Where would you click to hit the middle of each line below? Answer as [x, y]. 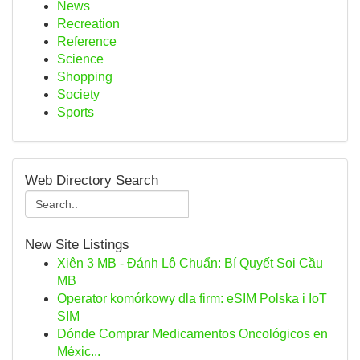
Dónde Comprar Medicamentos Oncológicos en [192, 334]
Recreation [88, 24]
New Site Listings [77, 245]
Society [78, 94]
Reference [87, 41]
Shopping [85, 77]
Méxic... [79, 352]
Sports [76, 112]
